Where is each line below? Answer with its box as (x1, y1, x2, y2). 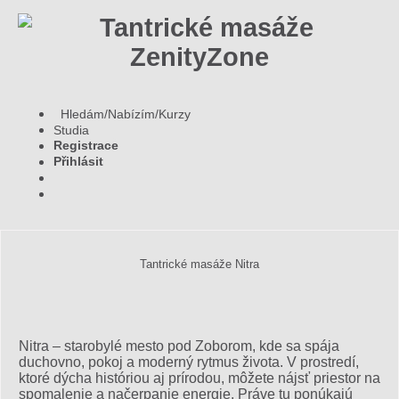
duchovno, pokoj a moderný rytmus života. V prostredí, (19, 354, 359, 370)
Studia (53, 122, 89, 137)
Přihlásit (53, 153, 103, 168)
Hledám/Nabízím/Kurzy (53, 106, 191, 121)
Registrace (53, 137, 118, 152)
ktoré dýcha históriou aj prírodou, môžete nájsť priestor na (19, 370, 380, 387)
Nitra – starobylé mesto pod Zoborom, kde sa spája (19, 338, 339, 354)
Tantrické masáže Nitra (140, 257, 259, 272)
